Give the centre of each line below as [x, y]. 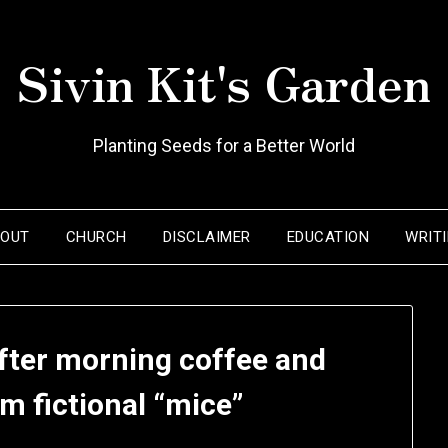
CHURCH [96, 237]
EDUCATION [328, 237]
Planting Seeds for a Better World [224, 145]
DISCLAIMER [206, 237]
